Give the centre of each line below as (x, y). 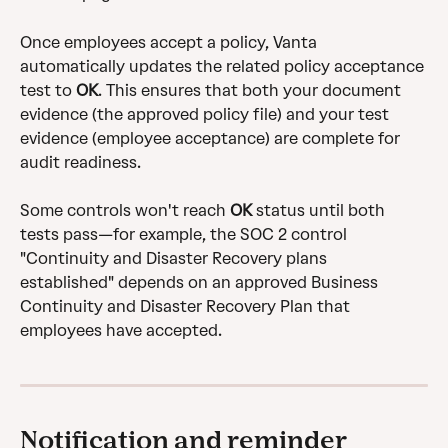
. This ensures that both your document (251, 90)
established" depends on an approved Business (201, 283)
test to (48, 90)
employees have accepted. (121, 331)
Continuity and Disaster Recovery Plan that (187, 307)
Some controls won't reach (125, 211)
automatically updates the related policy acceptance (224, 66)
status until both (320, 211)
